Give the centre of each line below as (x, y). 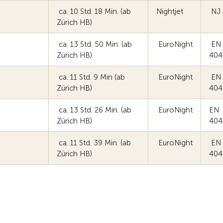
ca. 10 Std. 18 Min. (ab (94, 11)
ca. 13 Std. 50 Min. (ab (94, 44)
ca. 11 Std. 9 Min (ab (91, 77)
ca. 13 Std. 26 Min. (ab (94, 110)
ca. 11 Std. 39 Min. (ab (94, 143)
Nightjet (171, 11)
